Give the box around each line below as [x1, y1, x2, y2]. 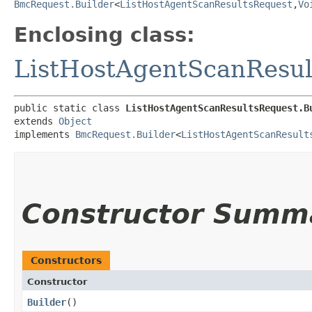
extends [14, 115, 58, 127]
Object [58, 115, 92, 127]
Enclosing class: [14, 22, 195, 47]
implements [14, 128, 75, 140]
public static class [14, 102, 125, 114]
